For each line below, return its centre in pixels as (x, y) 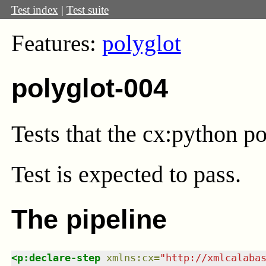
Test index (34, 9)
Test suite (87, 9)
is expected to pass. (148, 175)
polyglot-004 (89, 88)
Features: (56, 44)
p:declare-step (58, 257)
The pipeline (89, 220)
